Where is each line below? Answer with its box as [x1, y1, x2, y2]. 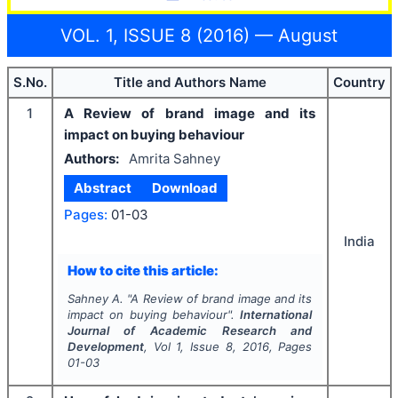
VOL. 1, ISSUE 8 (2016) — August [60, 24, 338, 46]
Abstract [74, 179, 132, 196]
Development [67, 339, 144, 354]
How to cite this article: [67, 261, 219, 279]
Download [151, 179, 218, 196]
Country [332, 74, 386, 91]
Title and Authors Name [113, 74, 267, 91]
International [240, 307, 313, 322]
